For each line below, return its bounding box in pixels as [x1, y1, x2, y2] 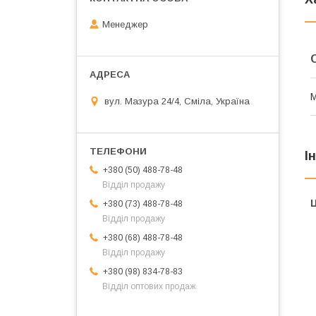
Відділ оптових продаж [102, 281, 195, 291]
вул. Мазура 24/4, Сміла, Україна [104, 95, 250, 107]
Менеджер [102, 19, 148, 30]
